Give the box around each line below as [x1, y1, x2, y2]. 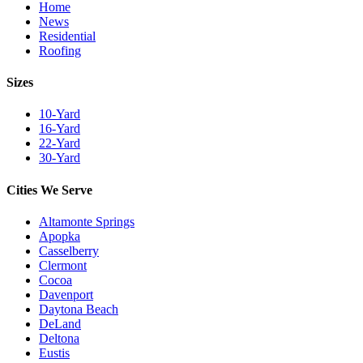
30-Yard [39, 151, 80, 165]
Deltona [39, 331, 79, 345]
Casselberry [39, 243, 99, 258]
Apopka [39, 228, 80, 243]
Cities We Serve [6, 182, 92, 197]
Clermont [39, 258, 87, 272]
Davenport [39, 287, 93, 301]
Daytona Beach [39, 301, 118, 316]
